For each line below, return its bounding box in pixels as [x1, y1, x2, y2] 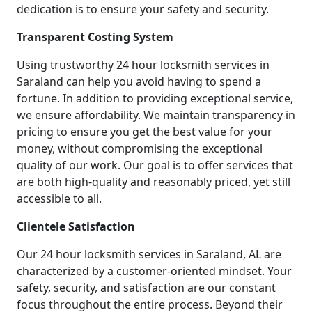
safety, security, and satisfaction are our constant [17, 279, 276, 295]
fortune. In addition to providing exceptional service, [17, 90, 293, 106]
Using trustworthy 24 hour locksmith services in [17, 56, 270, 72]
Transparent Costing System [17, 29, 173, 45]
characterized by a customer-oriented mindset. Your [17, 263, 292, 279]
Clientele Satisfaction [17, 218, 135, 234]
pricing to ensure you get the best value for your [17, 123, 272, 139]
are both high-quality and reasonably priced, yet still [17, 173, 290, 189]
